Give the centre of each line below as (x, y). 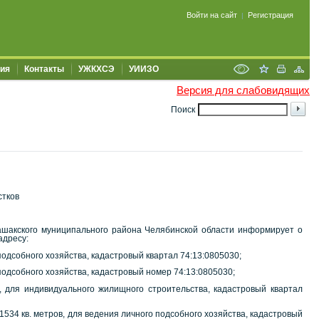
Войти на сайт (212, 15)
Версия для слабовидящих (243, 90)
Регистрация (271, 15)
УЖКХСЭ (96, 69)
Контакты (44, 69)
